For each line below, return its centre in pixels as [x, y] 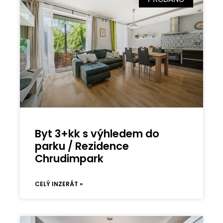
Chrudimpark [69, 158]
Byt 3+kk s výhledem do [97, 133]
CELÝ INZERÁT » [59, 184]
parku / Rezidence [82, 146]
